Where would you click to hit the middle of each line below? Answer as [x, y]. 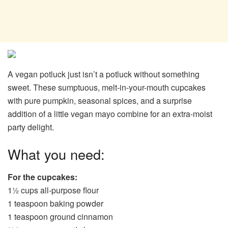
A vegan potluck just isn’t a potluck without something [104, 74]
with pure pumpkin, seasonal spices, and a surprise [100, 100]
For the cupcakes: [42, 177]
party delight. [31, 127]
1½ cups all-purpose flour [53, 190]
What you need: [56, 154]
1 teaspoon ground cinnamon [60, 217]
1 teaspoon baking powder [55, 204]
